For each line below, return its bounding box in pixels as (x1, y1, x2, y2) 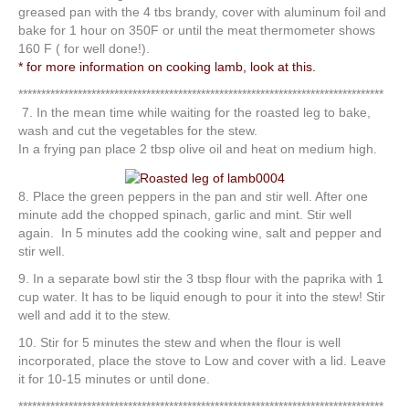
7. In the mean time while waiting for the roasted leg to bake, (18, 105, 371, 121)
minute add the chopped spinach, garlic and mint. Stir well (18, 206, 351, 222)
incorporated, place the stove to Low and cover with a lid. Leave (18, 352, 386, 368)
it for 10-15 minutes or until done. (18, 371, 210, 386)
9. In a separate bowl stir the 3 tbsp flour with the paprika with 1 (18, 270, 383, 286)
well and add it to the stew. (18, 307, 171, 322)
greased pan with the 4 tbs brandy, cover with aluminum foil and (18, 5, 386, 20)
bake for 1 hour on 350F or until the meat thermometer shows (18, 23, 375, 38)
